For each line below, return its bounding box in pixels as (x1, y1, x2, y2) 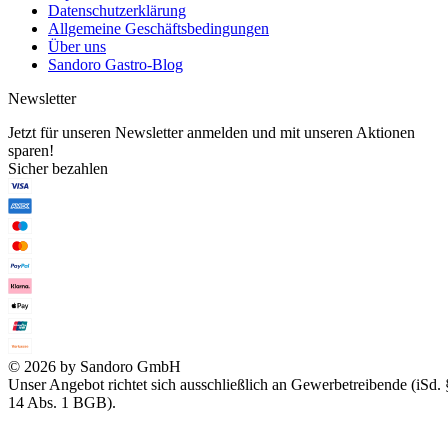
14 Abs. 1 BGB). (8, 393, 116, 411)
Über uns (48, 37, 106, 55)
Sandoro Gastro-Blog (48, 55, 183, 73)
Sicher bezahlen (8, 159, 108, 177)
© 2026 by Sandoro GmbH (8, 357, 181, 375)
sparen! (8, 141, 54, 159)
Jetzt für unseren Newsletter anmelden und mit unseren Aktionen (8, 123, 415, 141)
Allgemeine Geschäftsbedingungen (48, 19, 269, 37)
